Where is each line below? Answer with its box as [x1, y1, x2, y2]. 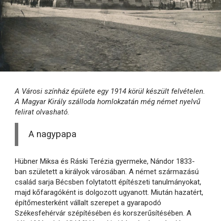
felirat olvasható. [15, 108, 70, 117]
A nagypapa [29, 129, 76, 140]
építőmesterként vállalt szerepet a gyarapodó [15, 198, 161, 207]
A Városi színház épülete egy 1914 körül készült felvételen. [15, 87, 205, 96]
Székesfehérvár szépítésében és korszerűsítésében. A [15, 208, 191, 218]
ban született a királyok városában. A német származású [15, 167, 199, 176]
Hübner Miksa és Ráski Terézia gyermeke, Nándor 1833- [15, 156, 195, 166]
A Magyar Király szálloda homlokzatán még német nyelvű [15, 97, 200, 107]
